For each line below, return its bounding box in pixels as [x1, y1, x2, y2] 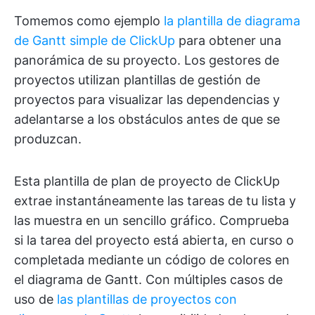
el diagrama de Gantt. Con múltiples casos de [14, 272, 283, 288]
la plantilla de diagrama [164, 13, 300, 29]
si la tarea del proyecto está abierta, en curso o [14, 233, 294, 248]
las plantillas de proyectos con [57, 292, 237, 307]
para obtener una [175, 33, 281, 49]
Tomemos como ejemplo [14, 13, 164, 29]
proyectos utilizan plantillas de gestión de [14, 72, 260, 88]
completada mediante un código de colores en [14, 252, 290, 268]
